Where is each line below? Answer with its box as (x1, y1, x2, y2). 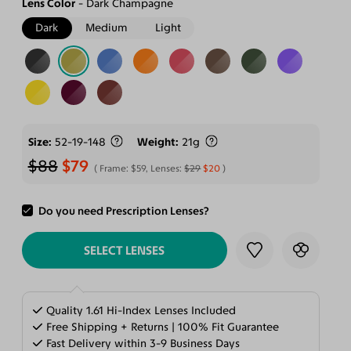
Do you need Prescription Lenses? (38, 204, 210, 218)
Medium (85, 20, 128, 34)
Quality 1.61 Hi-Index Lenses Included (43, 304, 237, 317)
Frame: (100, 163, 132, 175)
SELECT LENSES (84, 242, 165, 258)
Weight (137, 135, 176, 149)
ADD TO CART (86, 205, 162, 221)
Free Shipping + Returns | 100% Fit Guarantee (43, 320, 280, 334)
